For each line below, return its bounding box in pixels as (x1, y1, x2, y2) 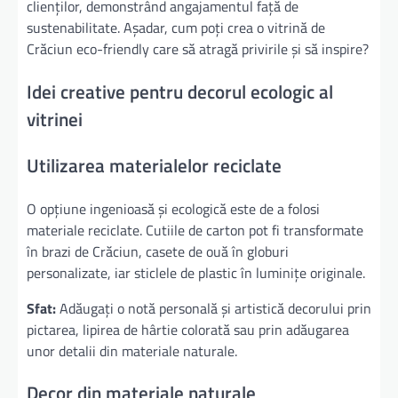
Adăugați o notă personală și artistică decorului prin (56, 297, 371, 319)
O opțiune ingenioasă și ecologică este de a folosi (27, 197, 320, 219)
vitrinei (27, 105, 83, 134)
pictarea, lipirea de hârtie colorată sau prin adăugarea (27, 318, 349, 340)
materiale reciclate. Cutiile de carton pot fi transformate (27, 219, 363, 241)
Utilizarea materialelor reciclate (27, 150, 282, 179)
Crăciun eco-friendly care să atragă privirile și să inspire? (27, 38, 369, 60)
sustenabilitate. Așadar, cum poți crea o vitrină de (27, 17, 325, 39)
